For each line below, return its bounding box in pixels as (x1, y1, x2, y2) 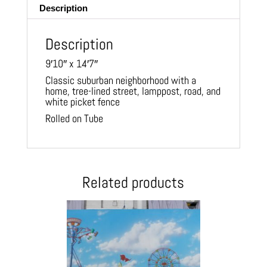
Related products (82, 172, 185, 193)
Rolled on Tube (45, 111, 103, 125)
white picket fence (45, 94, 120, 108)
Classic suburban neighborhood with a (45, 73, 196, 87)
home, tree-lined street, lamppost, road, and (45, 83, 221, 98)
